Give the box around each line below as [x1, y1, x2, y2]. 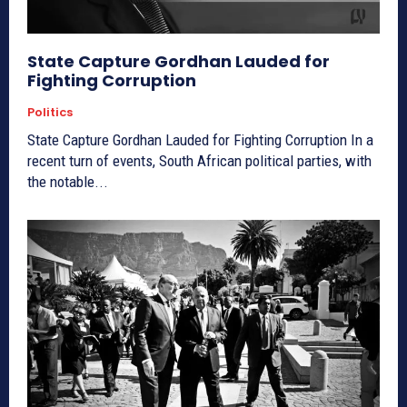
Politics [27, 103, 73, 121]
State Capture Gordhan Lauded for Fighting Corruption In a [27, 130, 351, 149]
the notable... [27, 172, 108, 191]
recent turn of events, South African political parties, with [27, 151, 372, 170]
